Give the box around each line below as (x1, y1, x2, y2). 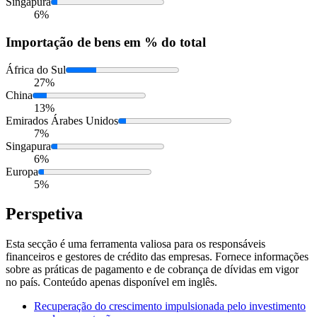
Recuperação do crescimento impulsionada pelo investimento (34, 300, 306, 313)
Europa (6, 165, 38, 178)
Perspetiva (6, 204, 83, 224)
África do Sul (6, 63, 66, 76)
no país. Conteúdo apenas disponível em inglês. (6, 276, 217, 289)
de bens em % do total (74, 34, 206, 50)
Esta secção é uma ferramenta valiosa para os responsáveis (6, 238, 265, 250)
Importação (6, 34, 74, 50)
